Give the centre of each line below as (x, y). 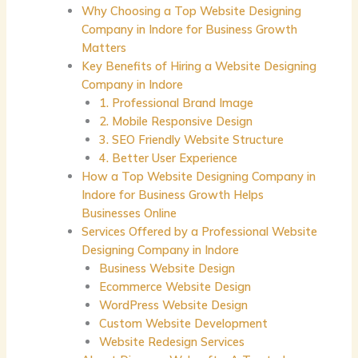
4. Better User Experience (168, 157)
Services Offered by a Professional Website (199, 231)
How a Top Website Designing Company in (198, 176)
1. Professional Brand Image (176, 102)
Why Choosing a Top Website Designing (191, 10)
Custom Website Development (183, 323)
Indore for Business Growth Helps (172, 194)
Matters (103, 47)
